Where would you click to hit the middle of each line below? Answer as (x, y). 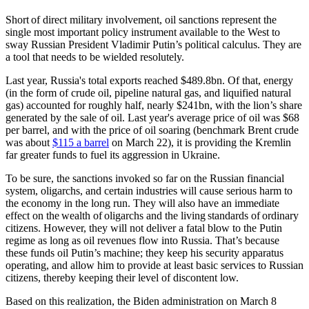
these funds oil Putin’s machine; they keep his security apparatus (144, 252)
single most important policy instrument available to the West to (143, 32)
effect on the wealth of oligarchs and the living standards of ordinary (152, 215)
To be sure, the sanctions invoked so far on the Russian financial (145, 178)
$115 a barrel (81, 142)
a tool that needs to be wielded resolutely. (95, 57)
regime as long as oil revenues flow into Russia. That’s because (142, 240)
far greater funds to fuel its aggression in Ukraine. (113, 154)
